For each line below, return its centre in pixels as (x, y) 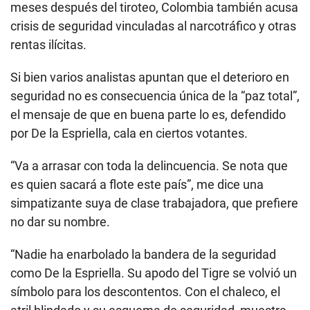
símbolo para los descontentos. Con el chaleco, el (145, 292)
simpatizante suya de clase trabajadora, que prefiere (154, 203)
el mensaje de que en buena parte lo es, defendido (148, 115)
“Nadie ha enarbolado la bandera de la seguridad (143, 255)
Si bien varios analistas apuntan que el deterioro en (150, 77)
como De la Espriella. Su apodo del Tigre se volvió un (154, 273)
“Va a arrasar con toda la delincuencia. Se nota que (149, 166)
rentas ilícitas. (48, 45)
